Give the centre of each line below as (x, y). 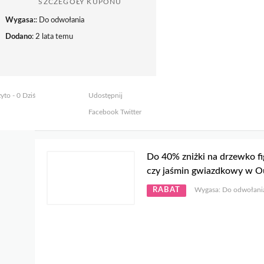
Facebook (103, 112)
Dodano (18, 37)
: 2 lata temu (52, 37)
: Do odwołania (60, 21)
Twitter (130, 112)
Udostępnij (105, 96)
